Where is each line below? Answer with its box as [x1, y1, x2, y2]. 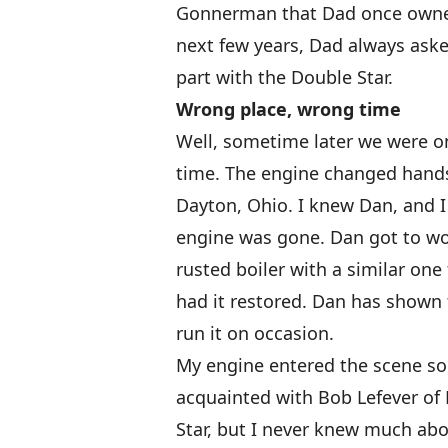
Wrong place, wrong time [176, 97, 401, 121]
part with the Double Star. [176, 65, 393, 89]
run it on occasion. [176, 321, 334, 345]
